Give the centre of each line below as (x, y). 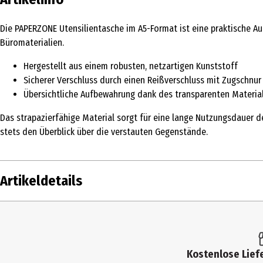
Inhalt (17, 215)
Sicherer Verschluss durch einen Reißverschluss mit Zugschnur (142, 80)
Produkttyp (28, 239)
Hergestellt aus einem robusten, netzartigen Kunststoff (131, 66)
